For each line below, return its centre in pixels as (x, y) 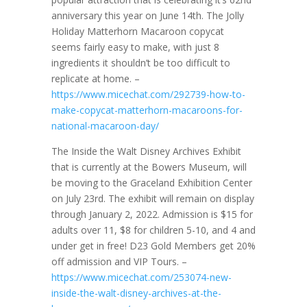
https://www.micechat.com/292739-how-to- (148, 94)
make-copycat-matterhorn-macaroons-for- (147, 110)
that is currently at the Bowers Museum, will (149, 167)
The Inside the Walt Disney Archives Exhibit (146, 151)
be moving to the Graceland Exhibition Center (151, 183)
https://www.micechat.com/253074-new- (141, 277)
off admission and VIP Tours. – (119, 261)
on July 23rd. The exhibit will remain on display (152, 198)
